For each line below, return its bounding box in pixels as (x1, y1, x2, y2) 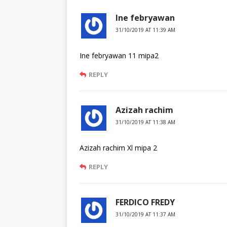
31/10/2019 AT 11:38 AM (116, 119, 175, 126)
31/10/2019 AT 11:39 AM (116, 26, 175, 34)
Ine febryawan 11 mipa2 (80, 51, 159, 61)
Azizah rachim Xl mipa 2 (80, 143, 157, 153)
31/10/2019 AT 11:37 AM (116, 211, 175, 218)
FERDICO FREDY (116, 197, 175, 208)
